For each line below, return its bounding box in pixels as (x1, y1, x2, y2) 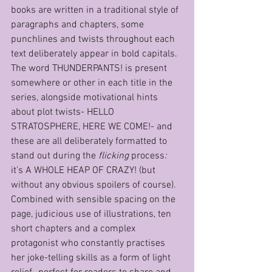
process (129, 150, 165, 162)
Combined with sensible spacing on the (11, 194, 178, 206)
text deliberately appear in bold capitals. (11, 48, 180, 60)
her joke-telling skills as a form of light (11, 252, 173, 264)
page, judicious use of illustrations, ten (11, 208, 174, 220)
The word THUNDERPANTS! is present (11, 63, 169, 75)
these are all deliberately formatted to (11, 135, 169, 148)
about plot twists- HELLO (11, 106, 117, 118)
